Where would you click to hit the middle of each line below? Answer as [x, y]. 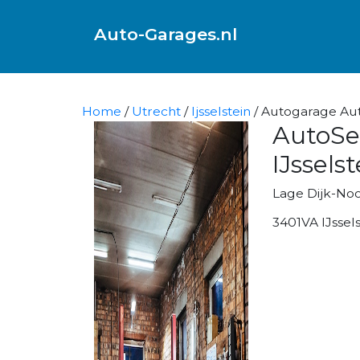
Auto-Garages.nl [166, 34]
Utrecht [156, 111]
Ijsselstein [221, 111]
